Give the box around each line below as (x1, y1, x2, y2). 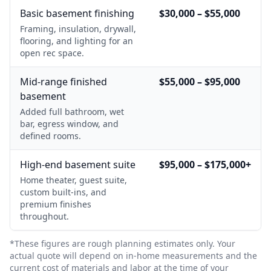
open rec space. (20, 47, 84, 59)
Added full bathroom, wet (20, 106, 124, 118)
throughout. (20, 211, 69, 223)
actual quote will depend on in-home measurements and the (10, 250, 257, 262)
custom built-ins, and (20, 186, 106, 198)
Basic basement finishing (20, 7, 134, 21)
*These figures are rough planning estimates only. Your (10, 238, 235, 250)
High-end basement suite (20, 158, 135, 172)
